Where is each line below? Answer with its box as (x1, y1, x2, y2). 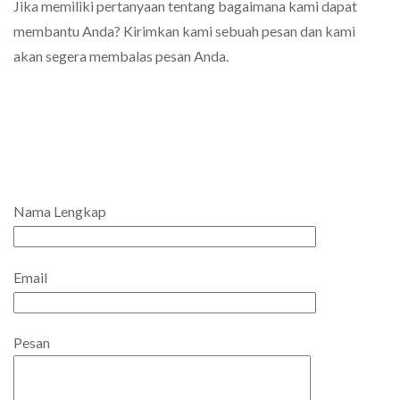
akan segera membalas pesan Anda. (13, 47, 229, 65)
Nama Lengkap (13, 203, 106, 221)
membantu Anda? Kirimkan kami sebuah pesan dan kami (13, 22, 355, 40)
